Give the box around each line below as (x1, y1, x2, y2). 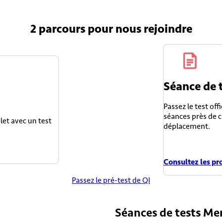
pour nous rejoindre (85, 22, 192, 37)
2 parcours (30, 22, 85, 37)
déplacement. (163, 121, 210, 131)
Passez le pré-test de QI (72, 175, 150, 185)
